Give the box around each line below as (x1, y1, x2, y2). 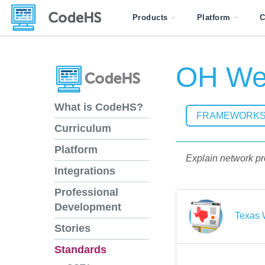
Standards (54, 244, 106, 256)
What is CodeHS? (54, 101, 143, 114)
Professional (54, 186, 118, 199)
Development (54, 201, 121, 214)
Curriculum (54, 122, 111, 135)
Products (132, 13, 168, 22)
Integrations (54, 165, 115, 177)
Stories (54, 222, 91, 235)
